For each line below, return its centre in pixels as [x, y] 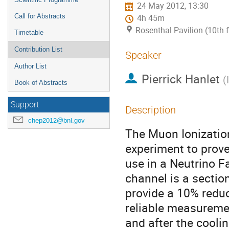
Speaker [143, 55]
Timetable [29, 32]
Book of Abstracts [41, 83]
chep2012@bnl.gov [56, 120]
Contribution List [38, 49]
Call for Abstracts [40, 16]
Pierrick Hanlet [180, 79]
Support [25, 105]
